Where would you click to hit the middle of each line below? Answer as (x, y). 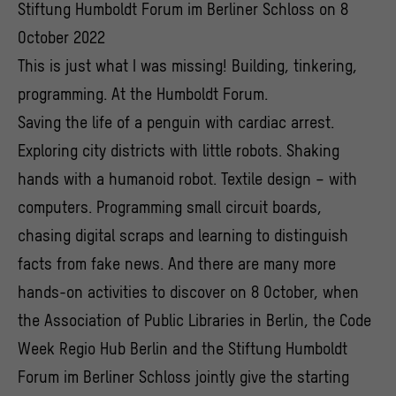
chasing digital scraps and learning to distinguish (183, 236)
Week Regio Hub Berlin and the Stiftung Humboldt (183, 349)
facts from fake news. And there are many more (177, 264)
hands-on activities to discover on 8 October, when (188, 293)
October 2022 (61, 38)
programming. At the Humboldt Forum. (143, 95)
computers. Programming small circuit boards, (170, 208)
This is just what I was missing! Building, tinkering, (187, 66)
